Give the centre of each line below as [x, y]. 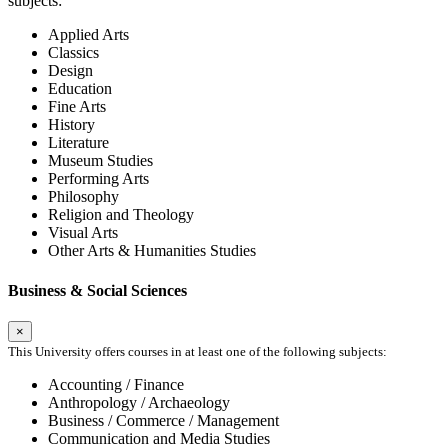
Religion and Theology [121, 215]
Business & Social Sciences [97, 290]
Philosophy [83, 197]
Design [70, 71]
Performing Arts [98, 179]
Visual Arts [83, 233]
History [71, 125]
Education [80, 89]
